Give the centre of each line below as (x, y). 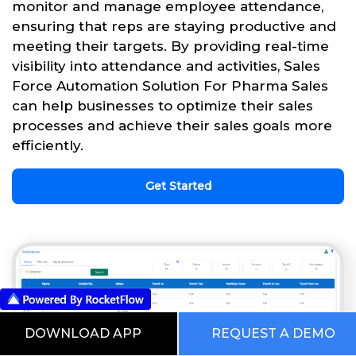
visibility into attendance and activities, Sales (166, 66)
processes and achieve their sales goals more (172, 126)
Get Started (178, 186)
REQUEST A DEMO (273, 333)
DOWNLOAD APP (83, 333)
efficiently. (48, 146)
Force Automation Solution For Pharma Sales (170, 86)
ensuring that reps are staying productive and (174, 27)
